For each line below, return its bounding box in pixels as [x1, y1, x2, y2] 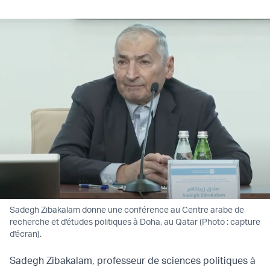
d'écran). [10, 228, 42, 239]
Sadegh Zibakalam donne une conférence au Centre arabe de [10, 204, 244, 215]
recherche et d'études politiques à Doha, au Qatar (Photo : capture [10, 216, 260, 227]
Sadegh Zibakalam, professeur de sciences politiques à [10, 254, 256, 267]
